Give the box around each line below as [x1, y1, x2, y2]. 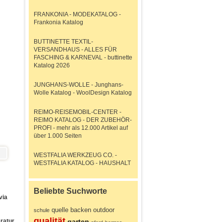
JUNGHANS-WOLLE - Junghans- [34, 81, 123, 88]
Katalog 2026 [34, 62, 70, 69]
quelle [52, 206, 68, 214]
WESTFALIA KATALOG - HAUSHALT [34, 160, 131, 166]
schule [34, 207, 50, 213]
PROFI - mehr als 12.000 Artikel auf [34, 124, 128, 131]
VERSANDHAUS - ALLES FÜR [34, 46, 117, 53]
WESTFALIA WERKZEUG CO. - [34, 152, 117, 159]
